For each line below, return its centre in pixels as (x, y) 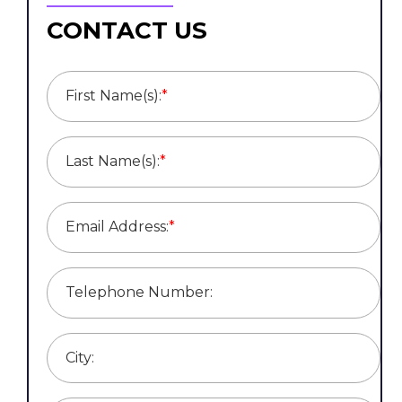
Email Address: (117, 226)
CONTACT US (127, 31)
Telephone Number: (139, 292)
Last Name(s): (113, 162)
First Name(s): (114, 96)
